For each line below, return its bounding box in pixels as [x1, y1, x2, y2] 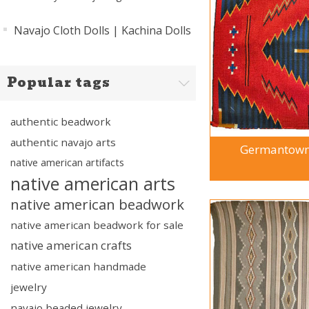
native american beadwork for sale [10, 218, 183, 232]
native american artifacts [10, 156, 124, 169]
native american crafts [10, 237, 132, 253]
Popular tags [7, 72, 110, 92]
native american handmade [10, 259, 146, 273]
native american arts [10, 172, 175, 195]
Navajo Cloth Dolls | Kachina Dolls [14, 23, 191, 38]
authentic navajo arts [10, 135, 116, 149]
